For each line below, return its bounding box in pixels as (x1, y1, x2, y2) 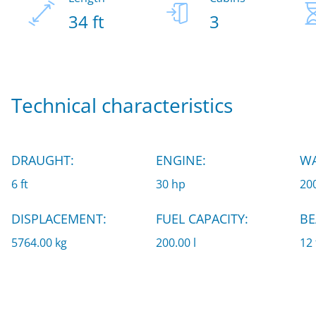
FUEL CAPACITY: (155, 209, 248, 227)
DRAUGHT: (11, 151, 74, 169)
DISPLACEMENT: (11, 209, 107, 227)
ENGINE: (155, 151, 206, 169)
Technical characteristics (11, 91, 233, 119)
